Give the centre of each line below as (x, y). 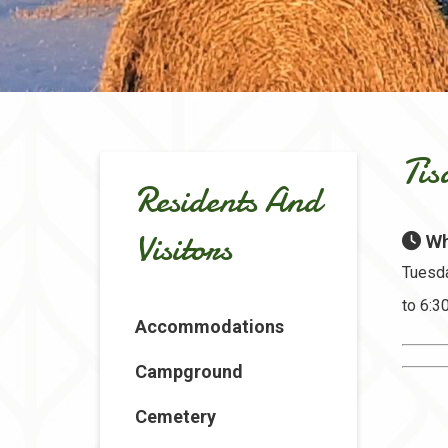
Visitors (183, 249)
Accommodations (209, 326)
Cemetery (175, 416)
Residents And (228, 201)
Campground (189, 371)
